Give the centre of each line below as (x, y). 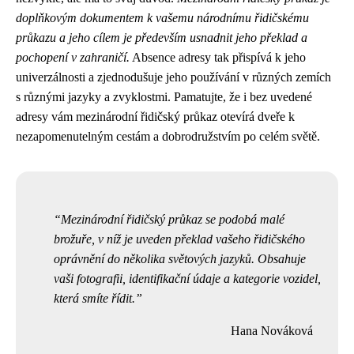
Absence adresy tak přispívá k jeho (218, 57)
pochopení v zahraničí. (73, 57)
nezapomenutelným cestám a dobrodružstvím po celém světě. (168, 136)
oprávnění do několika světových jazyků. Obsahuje (180, 259)
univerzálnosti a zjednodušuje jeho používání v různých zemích (173, 77)
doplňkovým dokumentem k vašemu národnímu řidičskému (162, 18)
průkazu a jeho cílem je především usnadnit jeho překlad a (162, 38)
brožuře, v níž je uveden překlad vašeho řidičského (179, 239)
